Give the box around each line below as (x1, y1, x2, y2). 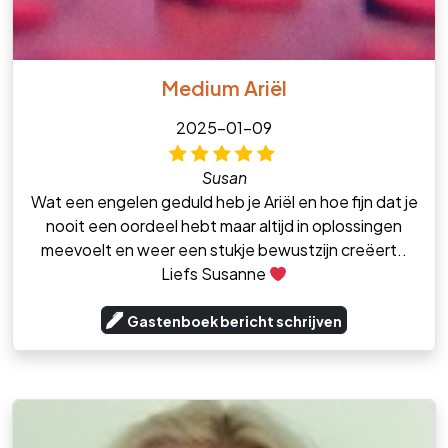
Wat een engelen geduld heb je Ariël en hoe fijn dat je (30, 191, 418, 213)
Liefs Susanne (160, 263, 269, 285)
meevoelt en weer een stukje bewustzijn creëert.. (41, 239, 407, 261)
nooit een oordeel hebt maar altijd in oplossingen (46, 215, 402, 237)
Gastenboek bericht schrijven (127, 312, 342, 331)
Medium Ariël (161, 75, 287, 101)
